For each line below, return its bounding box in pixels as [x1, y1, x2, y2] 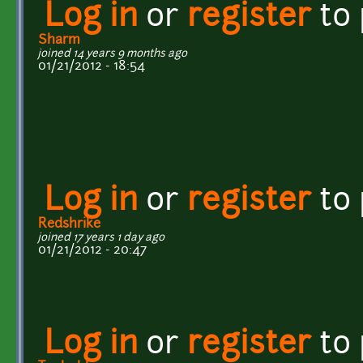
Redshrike [38, 217, 100, 231]
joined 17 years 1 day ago [38, 232, 164, 243]
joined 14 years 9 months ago [38, 48, 187, 59]
